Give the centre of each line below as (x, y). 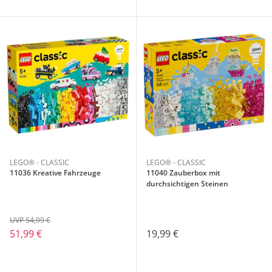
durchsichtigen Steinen (187, 183)
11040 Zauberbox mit (183, 172)
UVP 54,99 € (30, 220)
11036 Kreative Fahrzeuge (55, 172)
